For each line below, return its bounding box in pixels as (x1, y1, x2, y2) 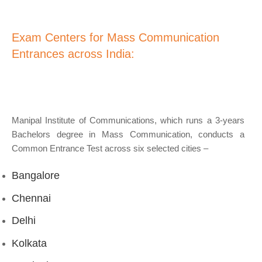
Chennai (12, 192, 51, 204)
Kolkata (12, 237, 47, 249)
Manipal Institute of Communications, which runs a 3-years (12, 115, 244, 125)
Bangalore (12, 170, 60, 182)
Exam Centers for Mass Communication (12, 30, 219, 44)
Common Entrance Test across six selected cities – (12, 143, 208, 153)
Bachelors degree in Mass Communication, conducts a (12, 129, 244, 139)
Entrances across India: (12, 47, 135, 60)
